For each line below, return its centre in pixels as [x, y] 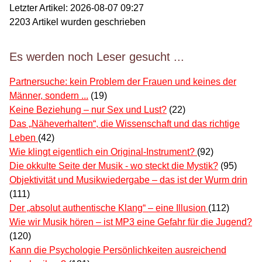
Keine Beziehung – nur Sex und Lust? [88, 109]
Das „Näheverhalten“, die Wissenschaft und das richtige [125, 123]
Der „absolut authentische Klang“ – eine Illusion [109, 208]
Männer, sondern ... [49, 95]
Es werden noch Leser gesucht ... [97, 56]
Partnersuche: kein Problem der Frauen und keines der [123, 81]
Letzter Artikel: [40, 8]
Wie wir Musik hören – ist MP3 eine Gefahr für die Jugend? [131, 222]
